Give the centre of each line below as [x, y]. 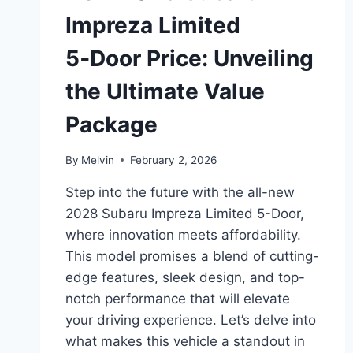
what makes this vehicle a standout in [185, 341]
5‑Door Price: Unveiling [190, 58]
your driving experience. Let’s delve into [191, 320]
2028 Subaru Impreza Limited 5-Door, [185, 213]
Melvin [98, 160]
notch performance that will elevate [178, 298]
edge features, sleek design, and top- [185, 277]
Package [111, 124]
